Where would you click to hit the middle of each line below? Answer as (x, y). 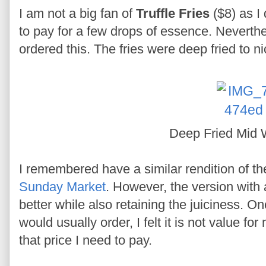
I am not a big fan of (77, 13)
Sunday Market (62, 186)
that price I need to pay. (85, 240)
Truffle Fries (173, 13)
